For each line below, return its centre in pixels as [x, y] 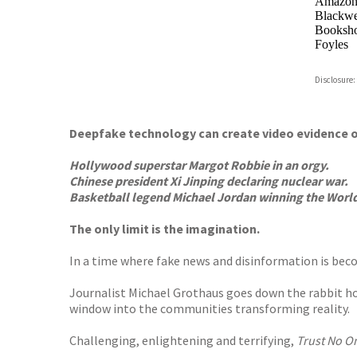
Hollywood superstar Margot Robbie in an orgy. [199, 165]
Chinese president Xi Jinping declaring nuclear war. [209, 181]
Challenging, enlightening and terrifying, [183, 340]
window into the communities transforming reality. [210, 308]
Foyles [331, 44]
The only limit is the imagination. [165, 229]
